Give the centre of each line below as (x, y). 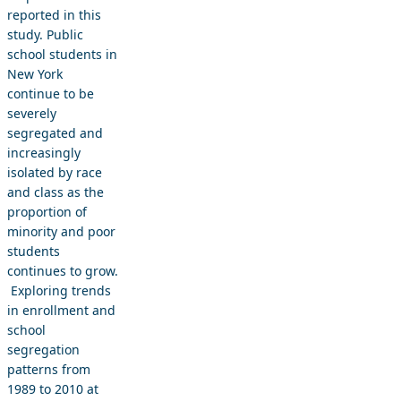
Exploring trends (59, 291)
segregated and (55, 133)
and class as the (55, 192)
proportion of (47, 212)
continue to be (51, 94)
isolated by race (55, 173)
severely (32, 114)
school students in (62, 55)
